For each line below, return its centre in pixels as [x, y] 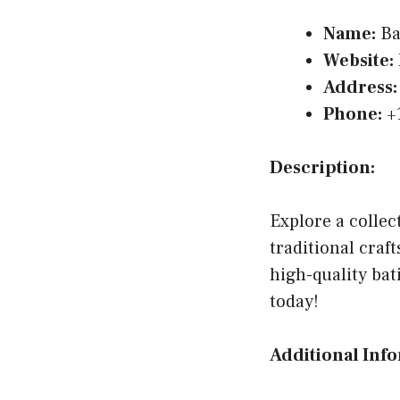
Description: [322, 168]
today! [294, 302]
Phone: [353, 114]
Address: [360, 87]
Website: [358, 61]
